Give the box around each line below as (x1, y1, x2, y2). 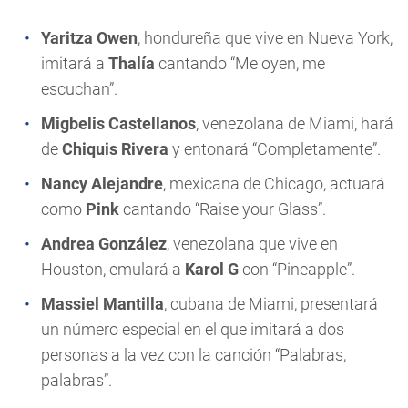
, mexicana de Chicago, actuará (163, 174, 385, 193)
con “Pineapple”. (239, 260, 355, 279)
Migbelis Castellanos (41, 114, 196, 133)
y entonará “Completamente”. (168, 139, 381, 158)
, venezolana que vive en (167, 234, 338, 253)
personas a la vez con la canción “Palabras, (41, 345, 346, 364)
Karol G (185, 260, 239, 279)
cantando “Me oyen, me (155, 54, 325, 73)
